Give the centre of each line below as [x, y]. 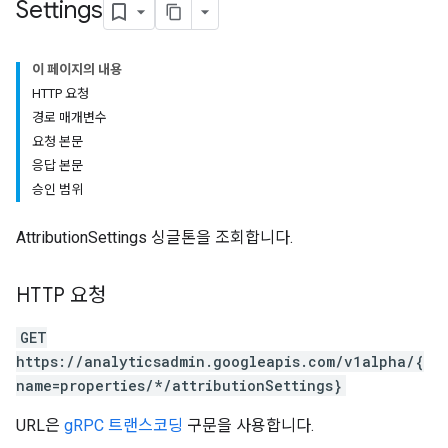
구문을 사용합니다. [248, 425]
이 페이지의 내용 [77, 69]
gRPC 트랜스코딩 [123, 425]
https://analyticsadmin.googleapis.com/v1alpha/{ [220, 361]
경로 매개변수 [69, 117]
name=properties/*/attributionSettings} [179, 385]
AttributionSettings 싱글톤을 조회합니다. [154, 237]
